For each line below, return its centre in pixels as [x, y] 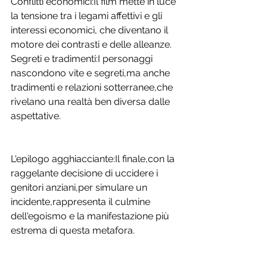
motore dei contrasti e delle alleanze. [91, 45]
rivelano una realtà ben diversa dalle [91, 102]
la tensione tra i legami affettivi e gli [88, 16]
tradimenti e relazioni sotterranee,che [93, 88]
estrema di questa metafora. [74, 231]
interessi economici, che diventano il [91, 30]
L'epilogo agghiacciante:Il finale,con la [94, 159]
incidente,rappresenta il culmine [82, 202]
